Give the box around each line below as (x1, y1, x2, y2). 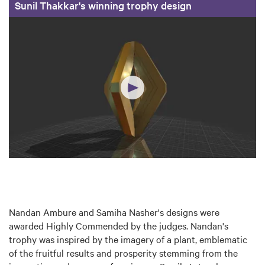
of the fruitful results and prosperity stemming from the (9, 245, 238, 259)
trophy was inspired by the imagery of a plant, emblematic (9, 232, 247, 245)
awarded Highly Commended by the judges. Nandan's (9, 218, 228, 232)
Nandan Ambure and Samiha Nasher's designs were (9, 205, 219, 218)
